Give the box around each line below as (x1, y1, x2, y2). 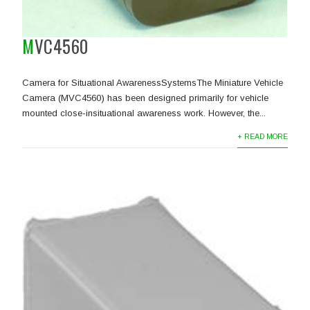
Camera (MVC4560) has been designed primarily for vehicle (22, 93, 269, 104)
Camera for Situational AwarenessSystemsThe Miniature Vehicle (22, 77, 284, 89)
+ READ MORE (237, 133, 288, 141)
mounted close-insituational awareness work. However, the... (22, 108, 266, 119)
